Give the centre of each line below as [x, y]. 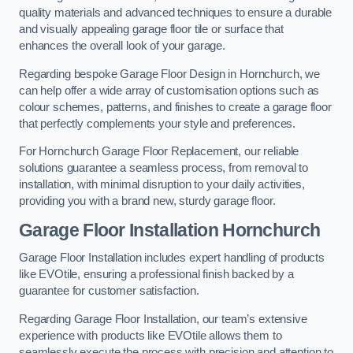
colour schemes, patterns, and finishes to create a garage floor [175, 107]
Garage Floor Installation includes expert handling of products [172, 258]
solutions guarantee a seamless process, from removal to [164, 168]
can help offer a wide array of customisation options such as [169, 90]
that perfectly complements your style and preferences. [158, 123]
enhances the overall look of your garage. [123, 46]
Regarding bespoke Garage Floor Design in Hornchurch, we [170, 74]
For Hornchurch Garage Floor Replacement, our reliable [159, 152]
